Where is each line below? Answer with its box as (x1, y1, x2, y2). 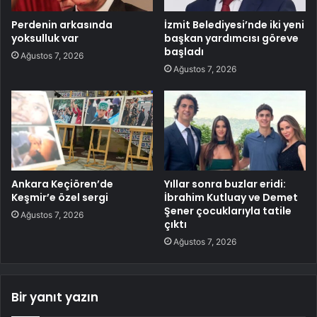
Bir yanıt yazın (11, 289, 98, 306)
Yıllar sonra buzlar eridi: (164, 177, 286, 192)
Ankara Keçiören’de (11, 177, 113, 192)
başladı (164, 45, 204, 59)
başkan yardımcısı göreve (164, 31, 299, 46)
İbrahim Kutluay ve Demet (164, 190, 298, 205)
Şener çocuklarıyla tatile (164, 204, 292, 219)
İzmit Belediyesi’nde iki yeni (164, 18, 304, 33)
